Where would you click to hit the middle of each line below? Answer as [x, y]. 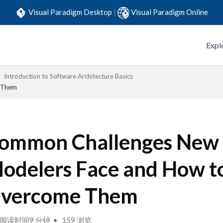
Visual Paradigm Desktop [71, 12]
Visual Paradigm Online [169, 12]
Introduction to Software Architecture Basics [68, 76]
